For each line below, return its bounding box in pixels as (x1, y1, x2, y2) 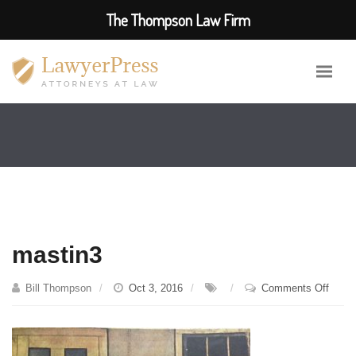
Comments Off (261, 282, 329, 294)
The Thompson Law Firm (106, 10, 250, 30)
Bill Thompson (25, 282, 91, 294)
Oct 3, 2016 (129, 282, 183, 294)
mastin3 (12, 242, 103, 268)
